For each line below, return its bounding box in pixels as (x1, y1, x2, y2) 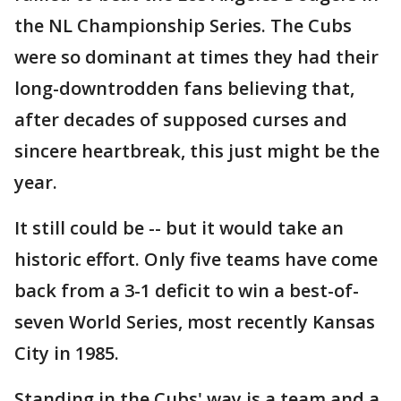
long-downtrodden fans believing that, (14, 76, 354, 101)
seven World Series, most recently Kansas (14, 310, 375, 335)
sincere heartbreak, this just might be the (14, 139, 380, 164)
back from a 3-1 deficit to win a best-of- (14, 278, 359, 303)
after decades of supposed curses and (14, 107, 347, 132)
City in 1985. (14, 341, 119, 366)
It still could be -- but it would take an (14, 216, 344, 241)
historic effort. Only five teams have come (14, 247, 378, 272)
